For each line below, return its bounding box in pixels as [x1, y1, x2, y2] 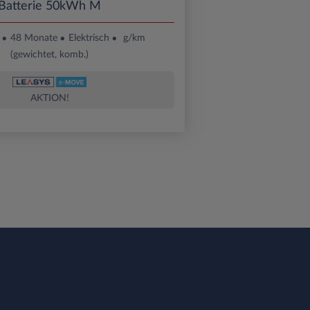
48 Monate [10, 33, 57, 43]
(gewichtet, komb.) [10, 49, 89, 60]
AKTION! [30, 93, 69, 103]
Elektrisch [69, 33, 109, 43]
